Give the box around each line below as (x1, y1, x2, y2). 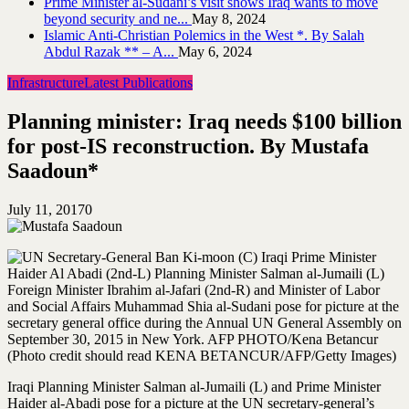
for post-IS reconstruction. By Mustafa (7, 133, 369, 158)
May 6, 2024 (178, 44, 252, 60)
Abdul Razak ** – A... (44, 44, 178, 60)
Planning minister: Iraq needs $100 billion (7, 109, 402, 133)
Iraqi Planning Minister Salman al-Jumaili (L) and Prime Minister (7, 378, 381, 394)
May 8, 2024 (192, 11, 266, 27)
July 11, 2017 (7, 201, 85, 217)
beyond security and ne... (44, 11, 192, 27)
